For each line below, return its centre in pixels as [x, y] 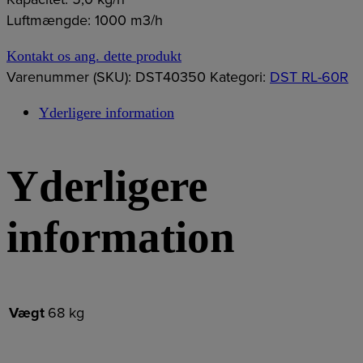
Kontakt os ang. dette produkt [94, 56]
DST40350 [171, 77]
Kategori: [240, 77]
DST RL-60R [309, 77]
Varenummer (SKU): [71, 77]
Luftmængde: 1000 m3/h [85, 21]
